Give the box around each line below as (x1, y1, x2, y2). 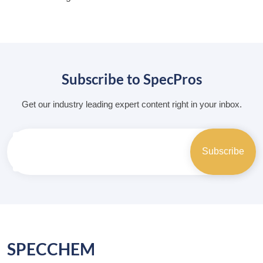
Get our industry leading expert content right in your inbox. (21, 99, 242, 109)
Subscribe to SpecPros (61, 70, 202, 87)
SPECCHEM (7, 238, 95, 259)
